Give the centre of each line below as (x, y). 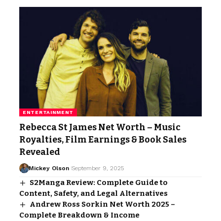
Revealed (40, 152)
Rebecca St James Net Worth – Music (100, 128)
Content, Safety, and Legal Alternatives (93, 194)
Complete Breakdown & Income (79, 215)
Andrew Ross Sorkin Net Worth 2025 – (103, 204)
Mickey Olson (49, 168)
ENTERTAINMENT (48, 112)
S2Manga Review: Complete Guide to (99, 183)
